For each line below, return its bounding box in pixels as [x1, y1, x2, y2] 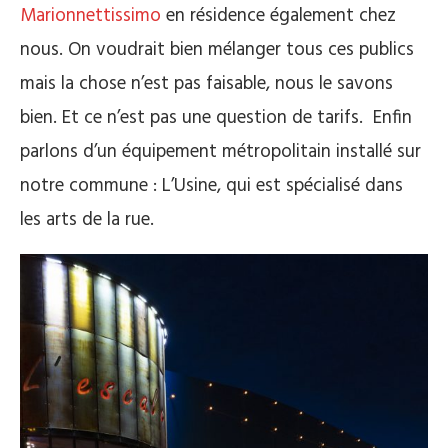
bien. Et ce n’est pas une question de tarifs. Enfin [20, 102, 412, 133]
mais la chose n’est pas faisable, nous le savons [20, 68, 393, 99]
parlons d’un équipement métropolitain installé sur [20, 136, 421, 167]
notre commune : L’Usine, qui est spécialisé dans [20, 170, 403, 201]
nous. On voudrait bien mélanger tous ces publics [20, 34, 414, 65]
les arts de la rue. [20, 204, 154, 235]
